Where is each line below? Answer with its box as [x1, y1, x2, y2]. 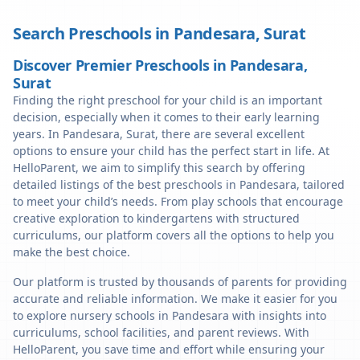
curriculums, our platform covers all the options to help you [13, 227, 334, 243]
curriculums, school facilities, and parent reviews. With [13, 325, 309, 340]
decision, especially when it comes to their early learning [13, 109, 320, 125]
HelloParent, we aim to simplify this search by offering [13, 160, 305, 175]
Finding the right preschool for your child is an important [13, 92, 322, 108]
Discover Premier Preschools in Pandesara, [13, 55, 308, 75]
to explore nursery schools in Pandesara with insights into [13, 308, 326, 323]
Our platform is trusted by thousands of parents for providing [13, 274, 347, 289]
